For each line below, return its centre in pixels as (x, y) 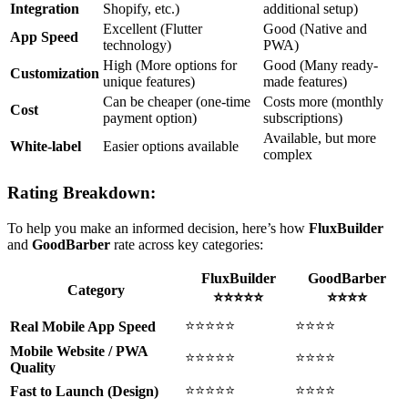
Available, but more (320, 138)
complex (288, 155)
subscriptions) (303, 118)
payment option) (150, 118)
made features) (305, 82)
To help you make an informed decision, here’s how (158, 228)
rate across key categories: (187, 244)
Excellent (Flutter (153, 29)
